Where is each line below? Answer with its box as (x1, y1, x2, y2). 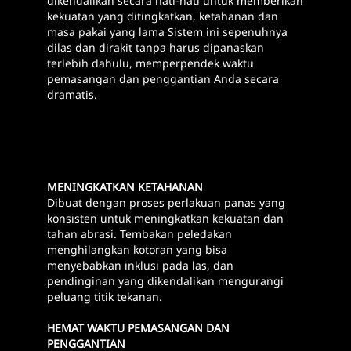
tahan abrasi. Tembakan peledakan (47, 226, 232, 242)
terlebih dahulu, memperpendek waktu (47, 56, 254, 71)
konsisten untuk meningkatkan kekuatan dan (47, 211, 284, 226)
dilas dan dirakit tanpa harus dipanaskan (47, 40, 264, 56)
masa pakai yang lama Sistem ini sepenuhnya (47, 24, 288, 40)
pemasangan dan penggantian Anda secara (47, 71, 279, 87)
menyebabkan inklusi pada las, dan (47, 258, 233, 273)
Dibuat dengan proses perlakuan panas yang (47, 195, 285, 211)
